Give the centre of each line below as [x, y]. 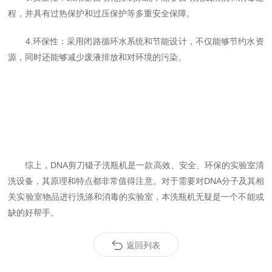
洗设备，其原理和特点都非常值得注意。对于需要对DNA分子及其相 [136, 181]
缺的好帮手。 [34, 212]
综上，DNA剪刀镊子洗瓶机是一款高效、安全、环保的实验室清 [136, 165]
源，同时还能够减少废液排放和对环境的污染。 [97, 57]
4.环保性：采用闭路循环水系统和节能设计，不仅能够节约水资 [136, 41]
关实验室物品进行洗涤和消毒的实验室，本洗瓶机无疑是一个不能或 [136, 197]
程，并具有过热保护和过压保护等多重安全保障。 [102, 13]
